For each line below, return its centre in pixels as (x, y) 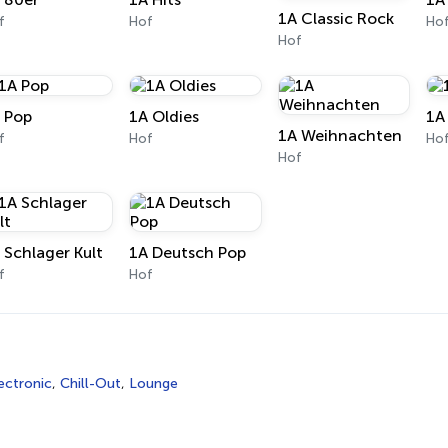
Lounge (153, 383)
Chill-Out (90, 383)
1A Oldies (164, 116)
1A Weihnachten (339, 135)
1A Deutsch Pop (188, 252)
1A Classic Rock (335, 18)
